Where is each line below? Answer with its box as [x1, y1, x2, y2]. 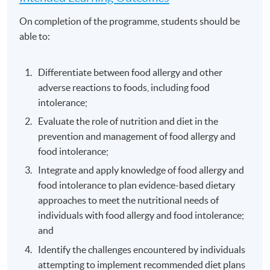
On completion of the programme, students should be [19, 15, 240, 27]
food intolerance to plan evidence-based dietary [38, 180, 236, 191]
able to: [19, 30, 51, 42]
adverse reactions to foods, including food [38, 81, 210, 93]
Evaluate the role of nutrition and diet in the [38, 115, 219, 127]
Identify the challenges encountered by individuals [38, 243, 246, 255]
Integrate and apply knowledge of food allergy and [38, 165, 245, 176]
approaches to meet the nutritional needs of [38, 195, 219, 206]
